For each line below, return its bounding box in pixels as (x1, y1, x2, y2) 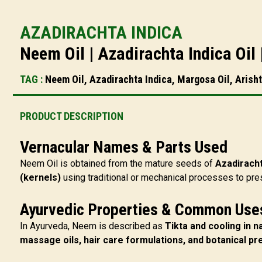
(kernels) (20, 172, 61, 183)
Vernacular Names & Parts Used (20, 137, 227, 157)
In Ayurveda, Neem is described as (20, 220, 165, 232)
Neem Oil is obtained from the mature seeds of (20, 158, 215, 169)
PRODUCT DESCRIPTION (20, 110, 123, 122)
